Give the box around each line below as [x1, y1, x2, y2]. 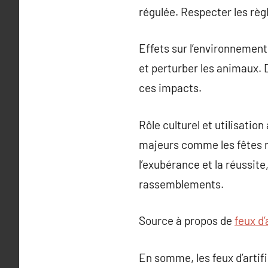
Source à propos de [139, 214, 234, 227]
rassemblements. [139, 176, 224, 191]
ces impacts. [139, 81, 202, 95]
